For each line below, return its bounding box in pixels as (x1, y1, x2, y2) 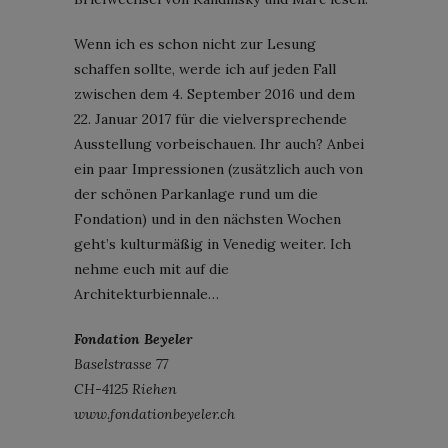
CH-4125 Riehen (74, 379, 177, 398)
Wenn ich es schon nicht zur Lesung (74, 34, 316, 53)
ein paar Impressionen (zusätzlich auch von (74, 159, 363, 178)
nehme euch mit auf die (74, 259, 229, 278)
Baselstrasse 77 (74, 354, 168, 373)
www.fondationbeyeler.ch (74, 404, 235, 423)
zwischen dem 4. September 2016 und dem (74, 84, 355, 103)
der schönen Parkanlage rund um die (74, 184, 318, 203)
